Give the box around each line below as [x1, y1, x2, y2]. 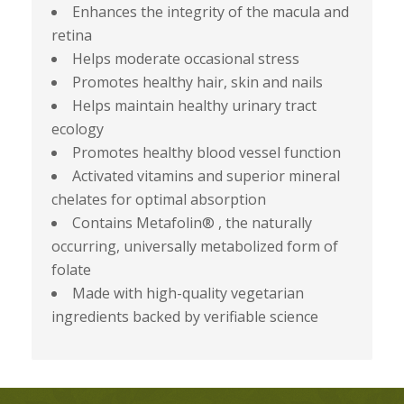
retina [50, 25, 92, 46]
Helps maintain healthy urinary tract [71, 96, 317, 116]
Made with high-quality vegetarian [71, 283, 304, 304]
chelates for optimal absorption [50, 189, 266, 210]
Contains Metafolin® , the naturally [71, 213, 312, 234]
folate [50, 260, 91, 280]
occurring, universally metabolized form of [50, 236, 338, 257]
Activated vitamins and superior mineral [71, 166, 340, 187]
